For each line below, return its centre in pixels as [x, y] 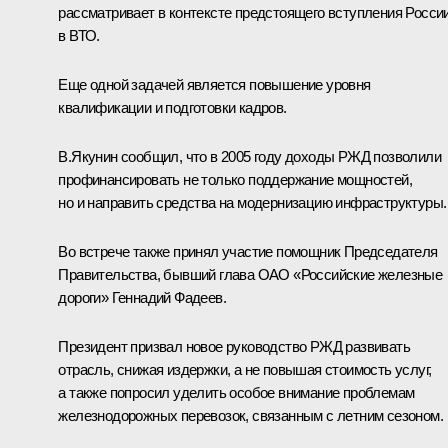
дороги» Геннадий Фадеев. [142, 298]
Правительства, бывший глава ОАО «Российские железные [250, 275]
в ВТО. [79, 36]
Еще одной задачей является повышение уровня [214, 85]
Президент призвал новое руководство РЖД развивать [234, 347]
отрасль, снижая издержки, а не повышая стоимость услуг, [245, 370]
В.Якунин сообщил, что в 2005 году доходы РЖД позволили [249, 157]
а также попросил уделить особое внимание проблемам [236, 393]
